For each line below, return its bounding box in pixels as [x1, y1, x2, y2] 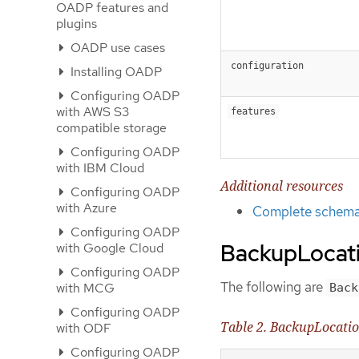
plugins [56, 15, 97, 32]
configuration [231, 60, 304, 72]
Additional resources [220, 177, 343, 196]
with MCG [56, 280, 115, 296]
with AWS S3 [56, 103, 129, 120]
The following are [220, 277, 326, 296]
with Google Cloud [56, 240, 163, 256]
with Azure [56, 200, 117, 216]
